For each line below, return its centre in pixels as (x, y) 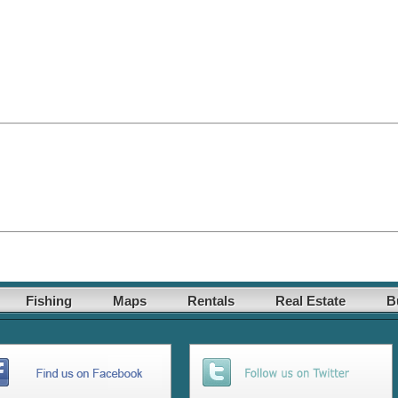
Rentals (211, 301)
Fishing (49, 301)
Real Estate (310, 301)
